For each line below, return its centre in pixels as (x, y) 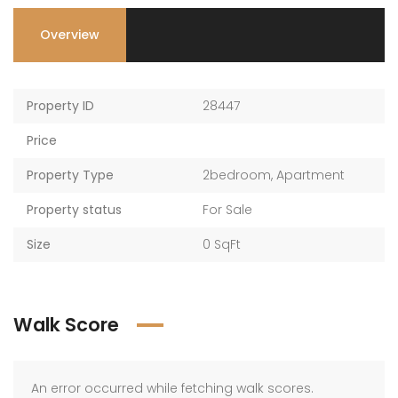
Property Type (70, 175)
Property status (74, 210)
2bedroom (237, 175)
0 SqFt (222, 244)
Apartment (310, 175)
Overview (70, 35)
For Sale (227, 210)
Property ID (60, 106)
